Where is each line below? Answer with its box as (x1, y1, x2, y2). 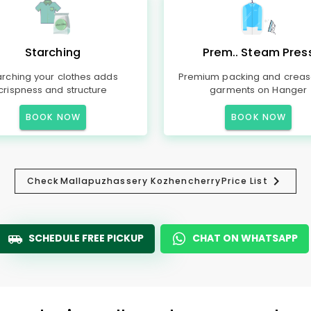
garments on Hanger (210, 83, 307, 96)
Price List (221, 175, 268, 187)
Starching (24, 44, 81, 60)
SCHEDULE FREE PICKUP (28, 231, 144, 245)
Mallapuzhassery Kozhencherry (60, 175, 221, 187)
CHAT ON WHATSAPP (192, 231, 298, 245)
